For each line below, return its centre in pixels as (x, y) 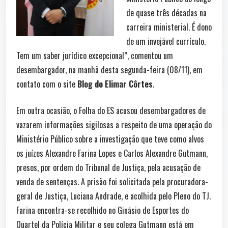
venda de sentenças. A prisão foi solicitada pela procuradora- (112, 181)
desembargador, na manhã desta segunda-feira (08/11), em (109, 69)
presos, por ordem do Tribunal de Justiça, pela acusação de (108, 167)
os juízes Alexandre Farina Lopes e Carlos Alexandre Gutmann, (112, 153)
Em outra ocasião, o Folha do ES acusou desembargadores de (111, 110)
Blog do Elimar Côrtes (115, 84)
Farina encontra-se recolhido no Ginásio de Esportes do (103, 210)
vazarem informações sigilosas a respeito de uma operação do (114, 124)
